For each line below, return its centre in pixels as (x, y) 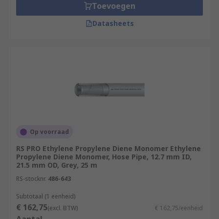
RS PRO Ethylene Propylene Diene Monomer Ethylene (109, 148)
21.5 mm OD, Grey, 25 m (57, 165)
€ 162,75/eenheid (179, 208)
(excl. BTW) (63, 208)
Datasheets (113, 23)
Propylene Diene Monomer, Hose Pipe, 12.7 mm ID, (104, 157)
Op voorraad (49, 132)
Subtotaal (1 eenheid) (46, 196)
